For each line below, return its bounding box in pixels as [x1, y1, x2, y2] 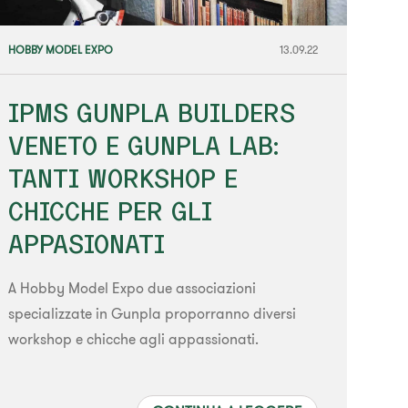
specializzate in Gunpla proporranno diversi [8, 304, 297, 323]
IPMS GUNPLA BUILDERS [8, 98, 296, 127]
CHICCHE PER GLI [8, 197, 213, 226]
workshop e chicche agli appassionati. [8, 330, 260, 349]
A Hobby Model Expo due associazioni [8, 279, 257, 298]
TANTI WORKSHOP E [8, 164, 239, 193]
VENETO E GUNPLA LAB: [8, 131, 280, 160]
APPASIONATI [8, 229, 166, 259]
